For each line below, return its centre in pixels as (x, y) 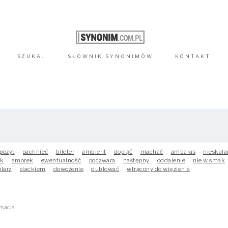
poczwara (102, 160)
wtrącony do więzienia (159, 169)
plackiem (32, 169)
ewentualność (61, 160)
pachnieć (35, 152)
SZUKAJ (31, 56)
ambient (94, 152)
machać (152, 152)
